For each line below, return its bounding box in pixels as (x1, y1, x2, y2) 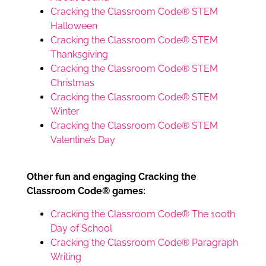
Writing (50, 251, 81, 262)
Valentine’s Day (50, 134, 115, 145)
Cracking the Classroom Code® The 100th (50, 208, 235, 220)
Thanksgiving (50, 48, 108, 60)
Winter (50, 105, 80, 117)
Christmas (50, 77, 94, 88)
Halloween (50, 20, 97, 31)
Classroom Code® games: (27, 185, 145, 197)
